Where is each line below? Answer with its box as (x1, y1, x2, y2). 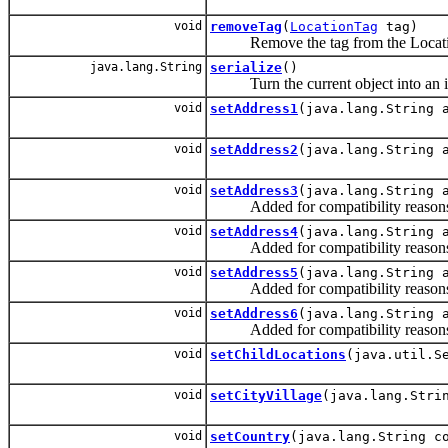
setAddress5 (210, 264, 298, 280)
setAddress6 (210, 305, 298, 321)
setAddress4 (210, 223, 298, 239)
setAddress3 (210, 182, 298, 198)
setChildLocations (210, 346, 346, 362)
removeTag (210, 18, 282, 34)
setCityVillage (210, 387, 322, 403)
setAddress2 (210, 141, 298, 157)
